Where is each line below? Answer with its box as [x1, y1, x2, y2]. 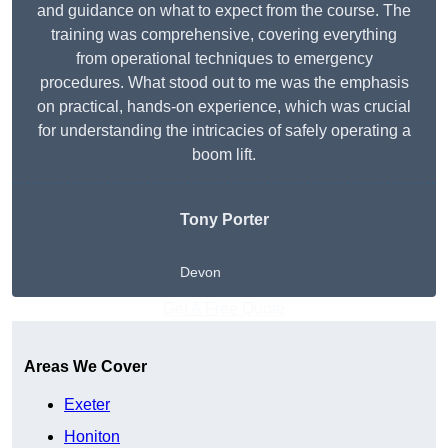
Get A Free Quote [163, 300, 285, 318]
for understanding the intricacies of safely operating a [37, 122, 411, 140]
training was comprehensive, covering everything [51, 26, 397, 44]
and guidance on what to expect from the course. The [37, 2, 411, 20]
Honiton [64, 428, 120, 446]
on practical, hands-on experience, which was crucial [37, 98, 411, 116]
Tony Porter [179, 211, 269, 229]
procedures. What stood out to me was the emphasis [39, 74, 409, 92]
